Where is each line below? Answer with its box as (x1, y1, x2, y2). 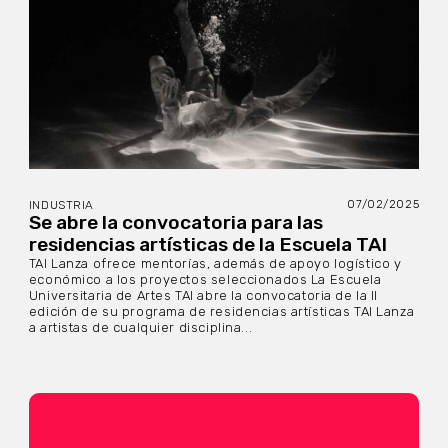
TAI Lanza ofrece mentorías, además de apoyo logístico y (28, 255, 402, 271)
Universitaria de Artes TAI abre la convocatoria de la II (28, 287, 379, 303)
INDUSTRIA (28, 197, 94, 212)
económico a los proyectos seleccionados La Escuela (28, 271, 382, 287)
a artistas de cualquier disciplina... (28, 319, 253, 335)
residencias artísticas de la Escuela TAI (28, 232, 387, 256)
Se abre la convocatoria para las (28, 210, 323, 234)
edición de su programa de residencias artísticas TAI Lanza (28, 303, 415, 319)
